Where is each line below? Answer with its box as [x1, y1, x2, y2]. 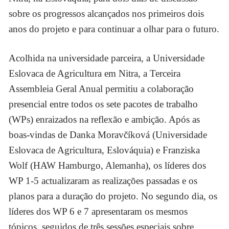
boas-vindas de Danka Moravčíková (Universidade [9, 129, 208, 140]
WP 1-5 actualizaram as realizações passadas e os [9, 175, 198, 186]
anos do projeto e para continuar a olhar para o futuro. [9, 24, 220, 35]
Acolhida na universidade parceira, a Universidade [9, 52, 205, 63]
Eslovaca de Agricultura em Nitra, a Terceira [9, 67, 181, 79]
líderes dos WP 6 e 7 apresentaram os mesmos [9, 205, 188, 217]
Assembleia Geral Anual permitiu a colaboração [9, 83, 194, 94]
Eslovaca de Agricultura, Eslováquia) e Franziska [9, 144, 200, 155]
